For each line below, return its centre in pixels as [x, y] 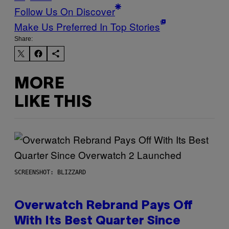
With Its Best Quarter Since [97, 222]
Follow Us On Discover [65, 11]
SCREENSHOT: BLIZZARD [50, 173]
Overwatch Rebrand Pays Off [104, 206]
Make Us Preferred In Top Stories [87, 27]
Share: [24, 39]
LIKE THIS [53, 102]
